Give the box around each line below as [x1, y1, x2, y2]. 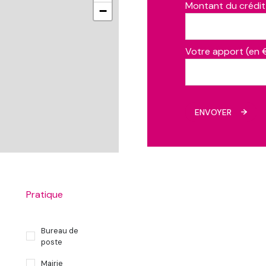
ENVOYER [195, 106, 232, 118]
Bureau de [41, 225, 78, 236]
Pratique [26, 188, 63, 201]
